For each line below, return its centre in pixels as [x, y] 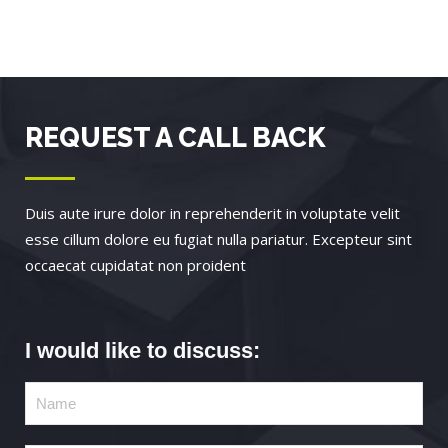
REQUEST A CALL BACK [175, 138]
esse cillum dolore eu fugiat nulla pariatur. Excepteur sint [218, 239]
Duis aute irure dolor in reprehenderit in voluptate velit [212, 213]
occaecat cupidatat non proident [135, 265]
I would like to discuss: [142, 351]
